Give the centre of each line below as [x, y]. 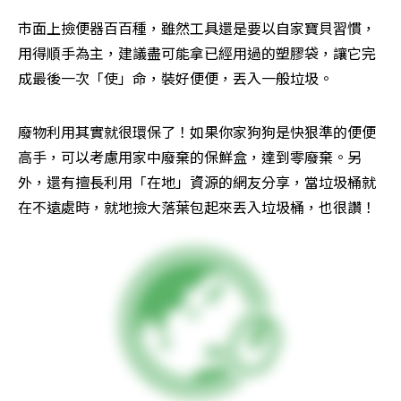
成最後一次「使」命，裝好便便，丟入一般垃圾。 [175, 77]
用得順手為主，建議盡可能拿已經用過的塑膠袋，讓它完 [197, 52]
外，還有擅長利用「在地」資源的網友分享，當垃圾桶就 [197, 181]
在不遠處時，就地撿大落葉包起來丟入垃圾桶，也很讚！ [197, 206]
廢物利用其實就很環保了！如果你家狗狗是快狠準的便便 [197, 131]
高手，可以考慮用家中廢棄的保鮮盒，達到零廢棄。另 [190, 156]
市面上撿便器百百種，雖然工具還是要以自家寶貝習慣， [197, 27]
